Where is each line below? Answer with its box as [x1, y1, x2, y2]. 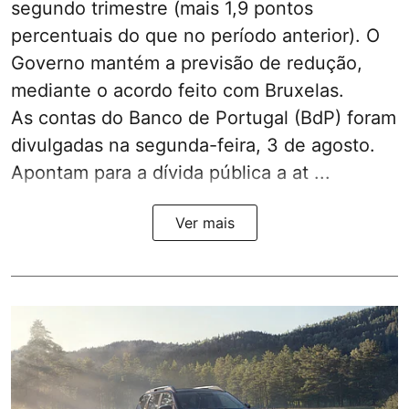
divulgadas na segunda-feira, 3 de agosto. [11, 133, 375, 156]
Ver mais [174, 213, 235, 232]
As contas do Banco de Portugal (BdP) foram [11, 106, 396, 129]
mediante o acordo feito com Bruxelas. [11, 79, 344, 101]
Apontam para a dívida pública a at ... [11, 161, 330, 184]
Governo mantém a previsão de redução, [11, 51, 362, 74]
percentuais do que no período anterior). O [11, 24, 380, 47]
